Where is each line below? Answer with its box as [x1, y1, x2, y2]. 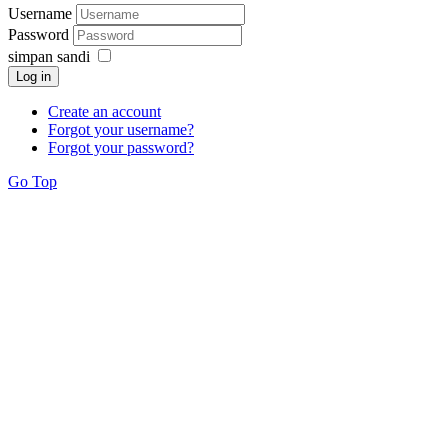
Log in [16, 69, 51, 85]
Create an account [48, 103, 161, 121]
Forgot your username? [48, 121, 194, 139]
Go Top [8, 173, 57, 191]
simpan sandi [8, 48, 90, 66]
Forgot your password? [48, 139, 194, 157]
